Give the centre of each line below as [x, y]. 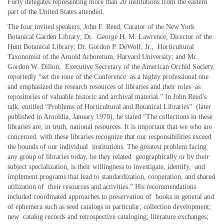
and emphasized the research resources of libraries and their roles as [104, 86]
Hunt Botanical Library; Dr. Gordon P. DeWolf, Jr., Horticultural [101, 46]
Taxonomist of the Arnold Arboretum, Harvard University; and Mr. [102, 56]
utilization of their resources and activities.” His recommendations [102, 186]
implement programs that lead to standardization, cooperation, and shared [111, 176]
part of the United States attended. [56, 11]
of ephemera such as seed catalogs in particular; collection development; [109, 206]
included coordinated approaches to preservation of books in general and [111, 196]
